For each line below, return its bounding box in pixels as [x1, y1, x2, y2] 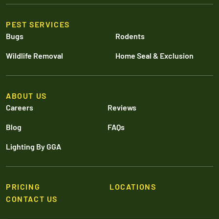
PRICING [6, 181, 41, 191]
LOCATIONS [109, 181, 156, 191]
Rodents [115, 31, 145, 41]
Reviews [107, 102, 136, 112]
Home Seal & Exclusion [115, 50, 194, 60]
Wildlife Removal [6, 50, 63, 60]
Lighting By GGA [6, 141, 61, 151]
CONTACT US [6, 194, 58, 203]
